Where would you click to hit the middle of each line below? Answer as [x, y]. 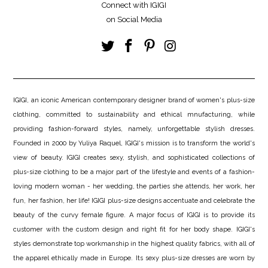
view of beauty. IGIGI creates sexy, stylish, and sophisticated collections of [134, 158]
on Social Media [134, 20]
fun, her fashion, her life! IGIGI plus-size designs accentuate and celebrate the [134, 201]
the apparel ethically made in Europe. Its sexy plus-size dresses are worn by [134, 258]
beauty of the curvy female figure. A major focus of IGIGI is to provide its [134, 215]
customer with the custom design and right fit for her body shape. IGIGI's [134, 230]
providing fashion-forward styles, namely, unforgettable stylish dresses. [134, 129]
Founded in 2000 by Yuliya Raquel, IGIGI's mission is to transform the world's [134, 144]
